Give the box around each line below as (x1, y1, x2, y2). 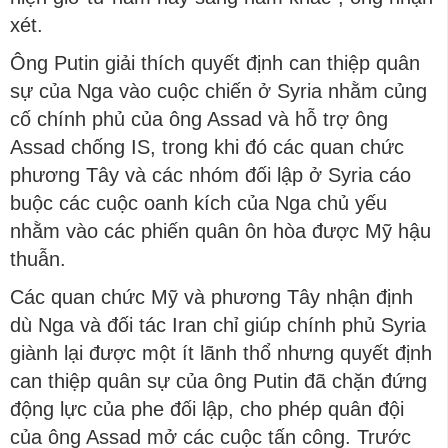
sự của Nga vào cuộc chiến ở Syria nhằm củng (10, 80, 427, 102)
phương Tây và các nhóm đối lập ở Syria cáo (10, 164, 411, 186)
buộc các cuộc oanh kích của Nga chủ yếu (10, 192, 387, 214)
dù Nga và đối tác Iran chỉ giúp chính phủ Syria (10, 314, 426, 336)
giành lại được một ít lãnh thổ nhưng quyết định (10, 342, 432, 364)
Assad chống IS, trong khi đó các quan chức (10, 136, 404, 158)
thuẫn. (10, 248, 66, 270)
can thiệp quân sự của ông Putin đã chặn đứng (10, 370, 427, 392)
